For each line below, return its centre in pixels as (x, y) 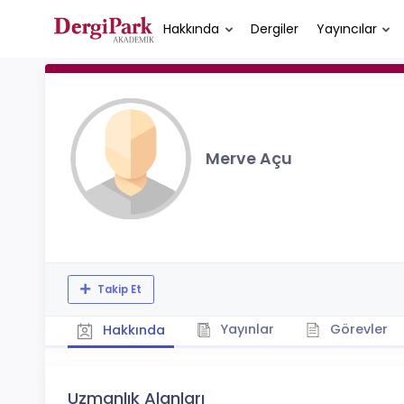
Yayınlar (245, 329)
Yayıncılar (346, 28)
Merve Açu (249, 159)
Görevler (357, 329)
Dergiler (274, 28)
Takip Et (118, 289)
